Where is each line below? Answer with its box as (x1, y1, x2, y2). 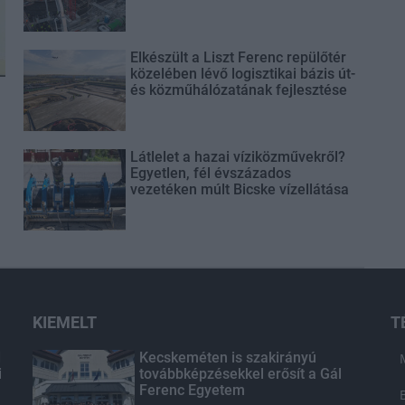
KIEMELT (32, 313, 97, 333)
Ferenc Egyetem (138, 381, 245, 400)
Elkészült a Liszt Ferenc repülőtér (129, 49, 346, 67)
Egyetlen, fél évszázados (129, 165, 291, 183)
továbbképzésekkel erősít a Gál (138, 365, 342, 383)
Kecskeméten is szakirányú (138, 349, 316, 367)
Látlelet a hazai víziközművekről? (129, 148, 345, 166)
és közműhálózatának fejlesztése (129, 81, 347, 99)
